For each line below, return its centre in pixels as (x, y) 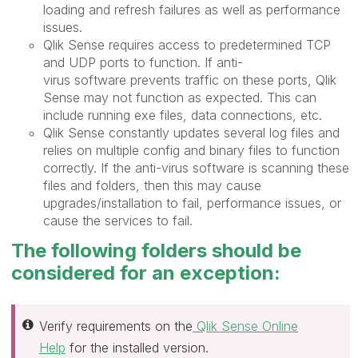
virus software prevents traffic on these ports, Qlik (190, 80)
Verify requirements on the (116, 326)
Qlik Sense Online (245, 326)
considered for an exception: (146, 273)
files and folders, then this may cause (152, 185)
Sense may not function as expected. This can (180, 97)
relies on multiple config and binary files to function (191, 150)
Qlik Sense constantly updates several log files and (191, 132)
